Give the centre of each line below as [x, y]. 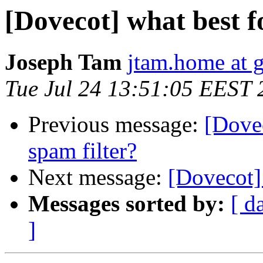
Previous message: [116, 124]
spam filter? [82, 151]
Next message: [98, 177]
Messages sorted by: [127, 204]
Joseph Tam [63, 62]
